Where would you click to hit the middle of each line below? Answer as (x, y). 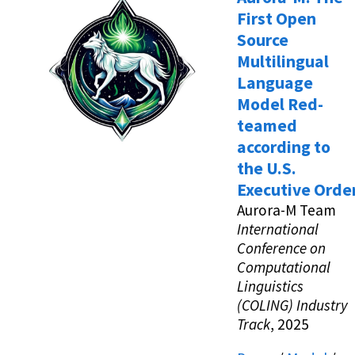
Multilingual (283, 62)
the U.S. (267, 169)
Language (275, 83)
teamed (267, 126)
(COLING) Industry (292, 305)
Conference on (281, 248)
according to (284, 147)
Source (263, 40)
